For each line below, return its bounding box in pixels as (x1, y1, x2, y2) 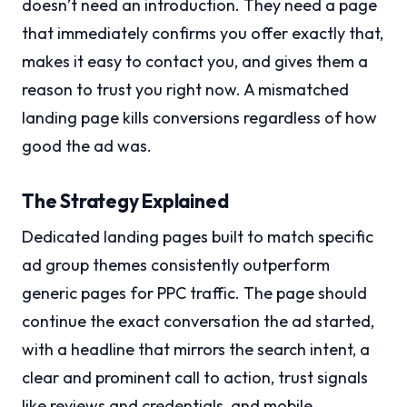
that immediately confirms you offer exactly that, (22, 23, 383, 45)
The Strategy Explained (22, 189, 229, 213)
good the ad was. (22, 135, 152, 157)
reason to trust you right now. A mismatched (22, 79, 349, 101)
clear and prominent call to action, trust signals (22, 367, 368, 389)
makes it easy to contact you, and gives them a (22, 51, 368, 73)
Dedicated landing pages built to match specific (22, 226, 373, 248)
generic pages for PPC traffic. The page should (22, 283, 367, 304)
